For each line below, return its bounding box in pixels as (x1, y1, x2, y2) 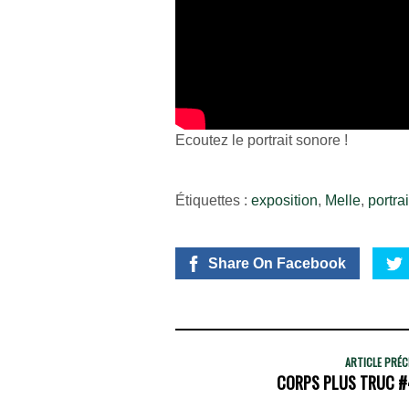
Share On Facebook (208, 255, 346, 271)
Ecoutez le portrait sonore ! (175, 132, 348, 149)
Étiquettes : (175, 192, 251, 208)
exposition (251, 192, 318, 208)
